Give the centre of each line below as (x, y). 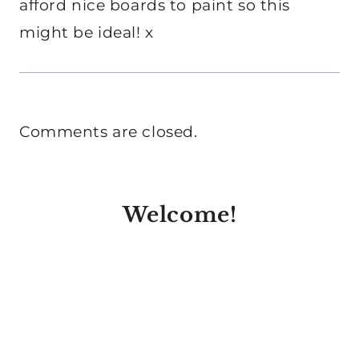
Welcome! (179, 215)
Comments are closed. (109, 132)
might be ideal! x (87, 33)
